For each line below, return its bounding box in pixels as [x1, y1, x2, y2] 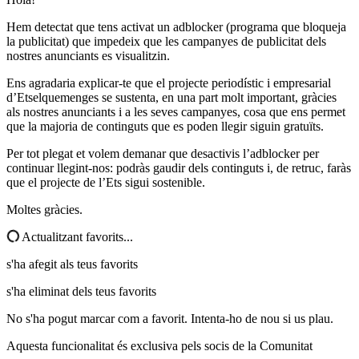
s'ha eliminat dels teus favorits [6, 284, 156, 299]
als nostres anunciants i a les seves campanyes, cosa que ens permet [6, 105, 345, 119]
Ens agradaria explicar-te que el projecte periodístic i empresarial [6, 76, 331, 91]
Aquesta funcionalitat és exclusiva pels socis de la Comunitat [6, 339, 313, 353]
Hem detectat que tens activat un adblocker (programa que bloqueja [6, 20, 346, 34]
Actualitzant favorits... [19, 230, 133, 244]
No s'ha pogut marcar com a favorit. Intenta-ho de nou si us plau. [6, 312, 333, 326]
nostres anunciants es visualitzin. [6, 49, 170, 63]
